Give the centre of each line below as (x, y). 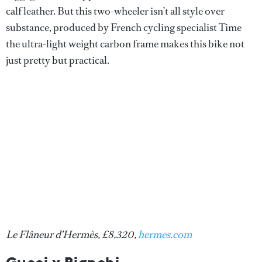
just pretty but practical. (58, 60)
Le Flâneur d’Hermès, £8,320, (72, 234)
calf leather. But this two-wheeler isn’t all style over (115, 11)
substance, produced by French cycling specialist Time (124, 27)
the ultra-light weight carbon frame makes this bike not (125, 44)
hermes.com (165, 234)
